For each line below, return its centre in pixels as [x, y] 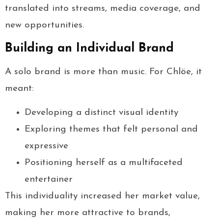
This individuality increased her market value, [102, 196]
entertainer [49, 180]
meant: [19, 89]
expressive [46, 146]
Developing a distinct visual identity [101, 113]
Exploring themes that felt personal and [111, 130]
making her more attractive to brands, [88, 213]
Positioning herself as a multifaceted [104, 163]
